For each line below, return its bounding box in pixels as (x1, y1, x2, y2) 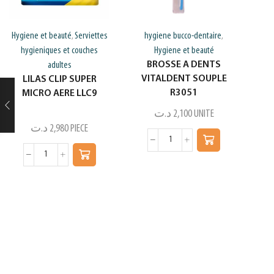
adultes (47, 60, 72, 70)
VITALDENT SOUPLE (141, 73, 227, 84)
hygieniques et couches (21, 45, 98, 56)
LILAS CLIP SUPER (22, 74, 97, 84)
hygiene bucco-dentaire (144, 31, 222, 41)
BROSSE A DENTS (147, 59, 221, 70)
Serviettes (74, 31, 108, 41)
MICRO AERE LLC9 (21, 88, 97, 98)
